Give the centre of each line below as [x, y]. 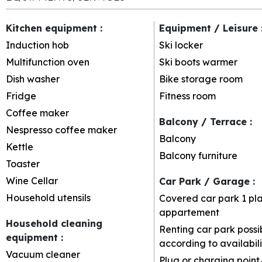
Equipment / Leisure [210, 28]
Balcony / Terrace [204, 121]
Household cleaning [54, 223]
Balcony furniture [198, 155]
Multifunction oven [48, 62]
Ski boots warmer [198, 62]
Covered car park [199, 198]
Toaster [23, 163]
